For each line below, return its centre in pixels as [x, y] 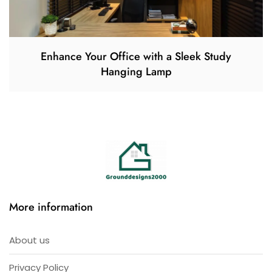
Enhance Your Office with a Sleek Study [136, 56]
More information [51, 207]
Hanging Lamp [136, 71]
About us [29, 240]
